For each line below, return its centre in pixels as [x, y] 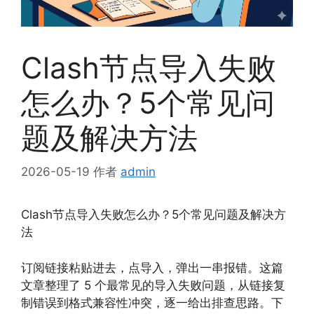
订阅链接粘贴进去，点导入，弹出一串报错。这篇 [152, 267]
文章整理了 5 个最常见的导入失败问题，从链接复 [153, 285]
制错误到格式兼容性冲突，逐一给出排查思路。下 [152, 302]
